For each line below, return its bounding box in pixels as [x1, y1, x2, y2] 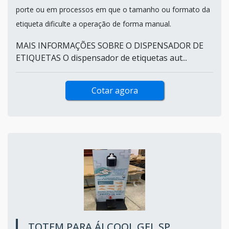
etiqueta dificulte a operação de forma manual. [16, 18, 171, 29]
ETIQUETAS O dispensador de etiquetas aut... [16, 52, 187, 63]
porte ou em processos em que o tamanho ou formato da [16, 4, 210, 14]
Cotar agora [91, 84, 138, 96]
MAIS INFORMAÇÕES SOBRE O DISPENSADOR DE [16, 39, 203, 51]
